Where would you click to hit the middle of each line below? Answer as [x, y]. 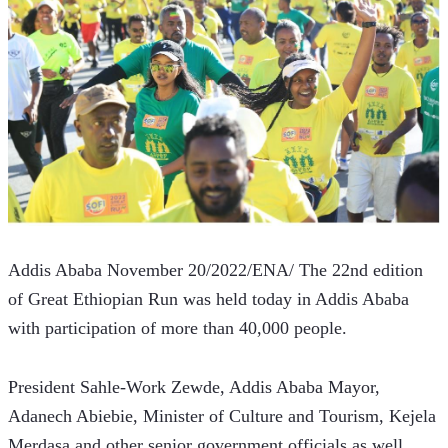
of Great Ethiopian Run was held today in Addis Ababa [208, 298]
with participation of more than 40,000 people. [177, 327]
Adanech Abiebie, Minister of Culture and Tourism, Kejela [222, 415]
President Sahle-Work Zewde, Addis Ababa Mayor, [194, 386]
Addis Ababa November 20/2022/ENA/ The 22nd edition [215, 269]
